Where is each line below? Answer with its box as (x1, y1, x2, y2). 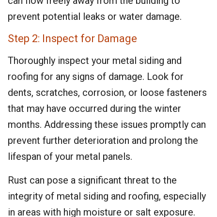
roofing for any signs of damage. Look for (8, 71, 184, 82)
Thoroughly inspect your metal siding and (8, 55, 182, 66)
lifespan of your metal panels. (8, 151, 132, 162)
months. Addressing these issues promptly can (8, 119, 206, 130)
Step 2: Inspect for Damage (8, 32, 137, 45)
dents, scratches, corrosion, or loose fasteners (8, 87, 207, 98)
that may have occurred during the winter (8, 103, 181, 114)
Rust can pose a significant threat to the (8, 174, 177, 186)
